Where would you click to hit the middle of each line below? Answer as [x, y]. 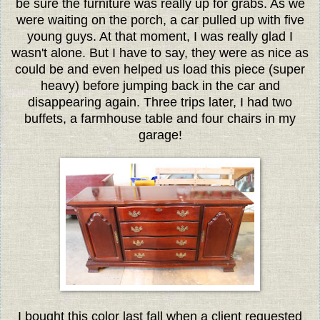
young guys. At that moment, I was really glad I [160, 36]
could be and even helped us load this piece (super [160, 69]
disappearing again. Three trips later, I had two [160, 102]
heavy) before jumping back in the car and [160, 85]
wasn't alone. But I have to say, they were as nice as [160, 52]
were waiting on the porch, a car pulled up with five [160, 20]
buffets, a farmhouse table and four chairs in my [160, 118]
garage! [160, 135]
